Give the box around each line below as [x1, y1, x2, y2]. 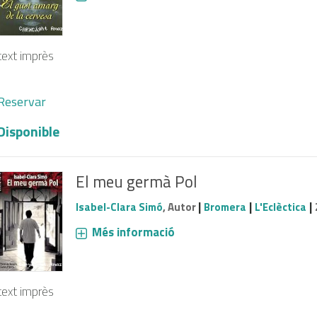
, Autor [162, 199, 198, 216]
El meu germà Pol [75, 169, 197, 195]
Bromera [203, 199, 246, 216]
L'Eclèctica [254, 199, 306, 216]
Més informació [91, 223, 175, 242]
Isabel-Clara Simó [75, 199, 163, 216]
